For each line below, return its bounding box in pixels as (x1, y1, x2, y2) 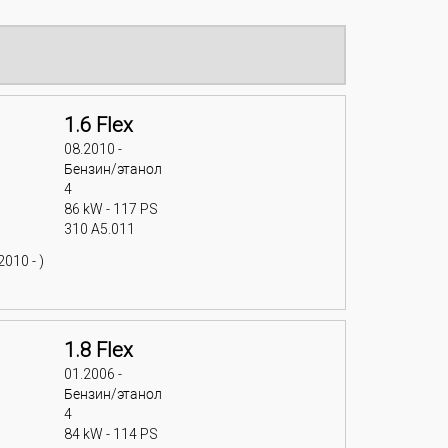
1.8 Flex (63, 338, 133, 362)
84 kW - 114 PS (63, 426, 158, 442)
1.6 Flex (63, 113, 133, 137)
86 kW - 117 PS (63, 201, 158, 217)
